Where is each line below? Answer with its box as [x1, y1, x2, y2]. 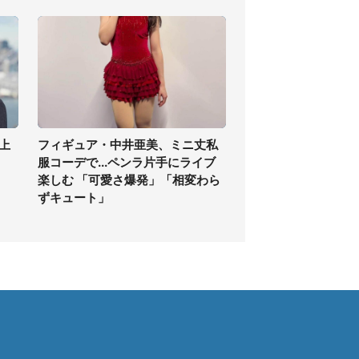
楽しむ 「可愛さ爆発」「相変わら [38, 172, 220, 188]
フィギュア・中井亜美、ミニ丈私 [38, 137, 218, 152]
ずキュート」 [38, 190, 110, 205]
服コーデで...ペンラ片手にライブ [38, 155, 216, 170]
